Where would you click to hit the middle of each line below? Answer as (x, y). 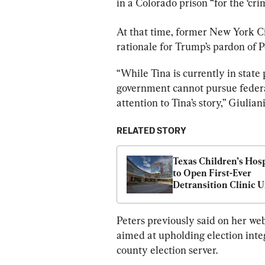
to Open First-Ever (212, 173)
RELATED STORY (151, 131)
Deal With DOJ (205, 196)
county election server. (167, 250)
